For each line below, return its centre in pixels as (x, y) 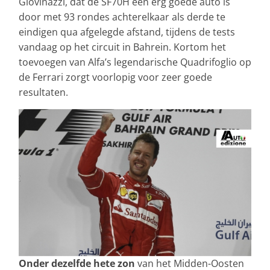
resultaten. (43, 93)
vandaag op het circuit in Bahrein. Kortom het (122, 47)
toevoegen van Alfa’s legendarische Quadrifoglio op (135, 62)
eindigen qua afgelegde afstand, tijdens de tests (127, 32)
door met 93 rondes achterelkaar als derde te (122, 17)
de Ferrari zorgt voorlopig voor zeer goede (115, 77)
